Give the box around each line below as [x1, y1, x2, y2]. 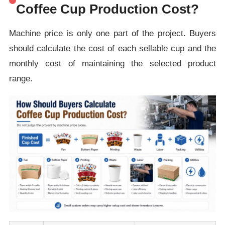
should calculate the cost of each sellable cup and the [9, 43, 216, 53]
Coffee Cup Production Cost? [16, 1, 199, 17]
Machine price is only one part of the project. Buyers [9, 28, 216, 38]
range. [9, 73, 33, 83]
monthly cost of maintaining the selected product [9, 58, 216, 68]
